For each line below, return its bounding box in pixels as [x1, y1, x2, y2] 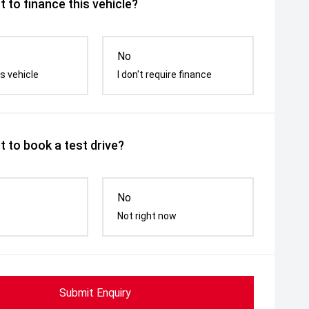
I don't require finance [117, 69, 212, 80]
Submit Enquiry [59, 286, 132, 299]
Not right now [117, 210, 177, 221]
